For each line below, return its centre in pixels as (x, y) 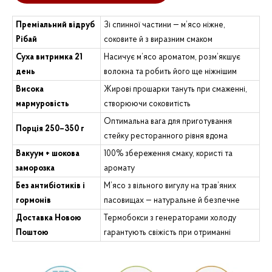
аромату (119, 169)
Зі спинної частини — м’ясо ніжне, (165, 25)
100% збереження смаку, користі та (168, 154)
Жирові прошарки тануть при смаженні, (175, 90)
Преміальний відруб (55, 25)
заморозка (35, 169)
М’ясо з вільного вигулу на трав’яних (170, 186)
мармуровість (42, 104)
